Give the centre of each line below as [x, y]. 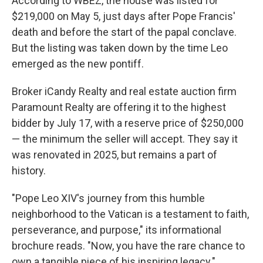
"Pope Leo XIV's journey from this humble [108, 198]
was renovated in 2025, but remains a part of [114, 155]
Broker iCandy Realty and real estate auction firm [124, 91]
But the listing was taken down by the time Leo [120, 48]
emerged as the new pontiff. [78, 64]
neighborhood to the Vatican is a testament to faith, [130, 214]
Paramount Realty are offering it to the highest [119, 107]
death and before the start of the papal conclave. [124, 32]
